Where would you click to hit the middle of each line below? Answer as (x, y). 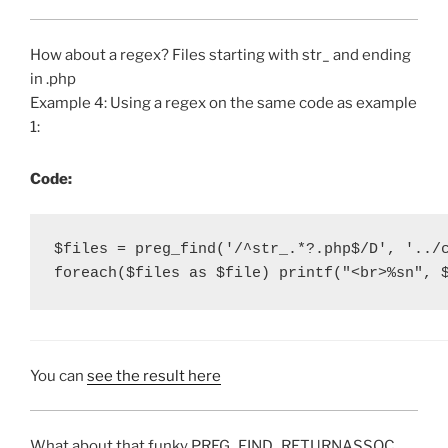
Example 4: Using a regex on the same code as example (223, 102)
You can (58, 375)
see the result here (154, 375)
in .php (53, 78)
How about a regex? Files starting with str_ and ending (220, 54)
